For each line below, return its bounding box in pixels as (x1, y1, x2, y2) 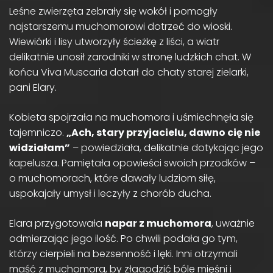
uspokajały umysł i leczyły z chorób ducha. (9, 186, 211, 200)
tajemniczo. (9, 125, 66, 140)
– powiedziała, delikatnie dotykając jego (70, 140, 263, 155)
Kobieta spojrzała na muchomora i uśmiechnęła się (9, 110, 253, 124)
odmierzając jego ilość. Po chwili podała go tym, (9, 231, 238, 246)
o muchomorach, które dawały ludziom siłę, (9, 171, 216, 185)
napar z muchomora (105, 216, 211, 230)
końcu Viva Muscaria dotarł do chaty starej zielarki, (9, 65, 249, 79)
